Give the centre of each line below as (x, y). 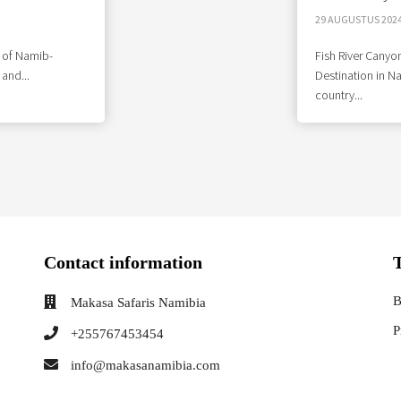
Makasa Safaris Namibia (138, 303)
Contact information (123, 262)
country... (338, 95)
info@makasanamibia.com (145, 365)
